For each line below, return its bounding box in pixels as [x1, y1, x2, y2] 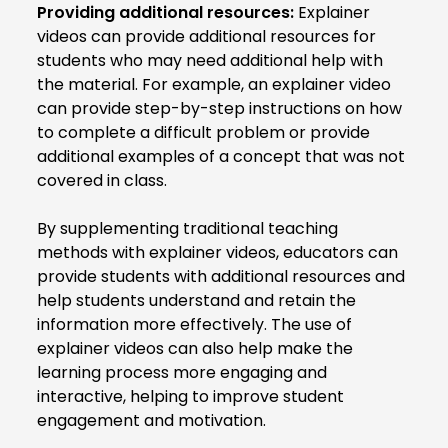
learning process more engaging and [37, 360, 327, 384]
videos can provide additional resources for [37, 24, 376, 48]
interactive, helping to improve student [37, 384, 344, 408]
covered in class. [37, 168, 167, 192]
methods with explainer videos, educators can [37, 240, 398, 264]
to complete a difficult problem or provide [37, 120, 370, 144]
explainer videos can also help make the [37, 336, 353, 360]
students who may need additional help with [37, 48, 383, 72]
